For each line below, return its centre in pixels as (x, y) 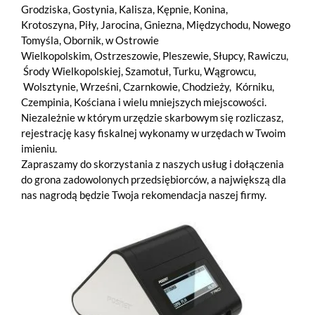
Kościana (95, 102)
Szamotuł (147, 71)
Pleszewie (186, 55)
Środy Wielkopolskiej (72, 71)
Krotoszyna (48, 24)
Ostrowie (137, 40)
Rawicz (264, 55)
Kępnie (173, 9)
